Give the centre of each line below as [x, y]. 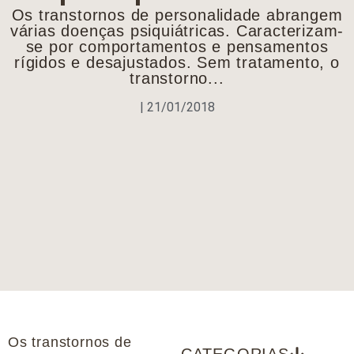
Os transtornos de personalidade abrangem [177, 15]
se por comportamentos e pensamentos [177, 47]
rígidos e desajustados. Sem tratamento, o [177, 63]
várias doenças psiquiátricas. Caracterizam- [177, 31]
